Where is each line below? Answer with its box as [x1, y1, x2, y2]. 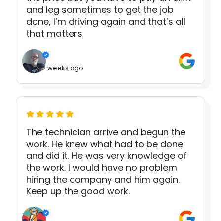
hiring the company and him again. [26, 173, 180, 186]
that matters [26, 27, 82, 40]
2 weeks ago [42, 63, 83, 73]
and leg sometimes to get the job [26, 3, 174, 16]
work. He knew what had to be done [26, 138, 183, 150]
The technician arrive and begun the [26, 126, 185, 139]
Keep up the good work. [26, 185, 130, 198]
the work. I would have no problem [26, 161, 177, 174]
